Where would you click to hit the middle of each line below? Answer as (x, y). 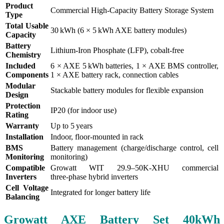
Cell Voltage (27, 188)
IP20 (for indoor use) (83, 110)
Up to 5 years (71, 126)
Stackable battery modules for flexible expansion (127, 90)
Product (19, 6)
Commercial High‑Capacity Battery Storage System (132, 10)
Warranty (22, 126)
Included (20, 66)
